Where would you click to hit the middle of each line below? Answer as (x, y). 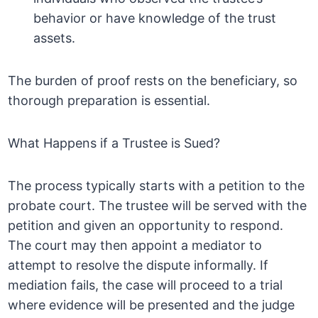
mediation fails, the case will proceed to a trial (146, 285)
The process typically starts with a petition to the (157, 186)
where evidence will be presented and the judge (152, 305)
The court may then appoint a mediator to (135, 246)
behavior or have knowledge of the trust (155, 18)
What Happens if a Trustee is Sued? (114, 143)
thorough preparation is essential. (109, 101)
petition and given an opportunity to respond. (146, 226)
